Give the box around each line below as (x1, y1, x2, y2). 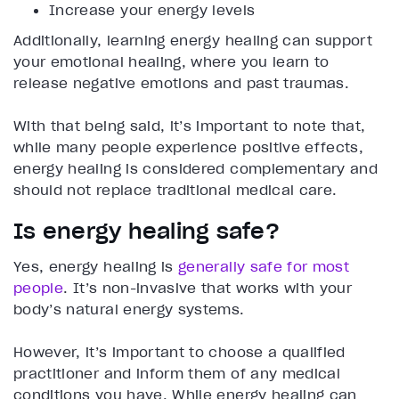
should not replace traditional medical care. (13, 180, 338, 199)
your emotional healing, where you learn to (13, 52, 330, 70)
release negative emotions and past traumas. (13, 73, 350, 92)
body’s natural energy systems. (13, 299, 245, 318)
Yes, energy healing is (13, 256, 179, 275)
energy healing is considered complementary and (13, 159, 379, 177)
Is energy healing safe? (13, 216, 280, 245)
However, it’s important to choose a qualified (13, 342, 346, 361)
